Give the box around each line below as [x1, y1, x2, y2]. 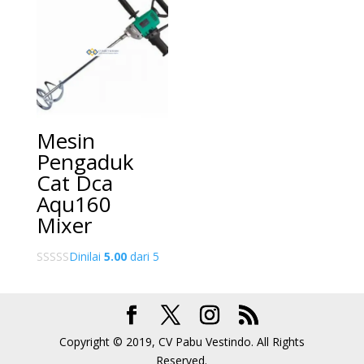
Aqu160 [36, 188, 111, 219]
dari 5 [126, 248, 159, 264]
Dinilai [68, 248, 104, 264]
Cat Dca [36, 167, 113, 197]
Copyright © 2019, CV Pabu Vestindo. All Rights [58, 333, 305, 349]
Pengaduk [36, 146, 134, 176]
